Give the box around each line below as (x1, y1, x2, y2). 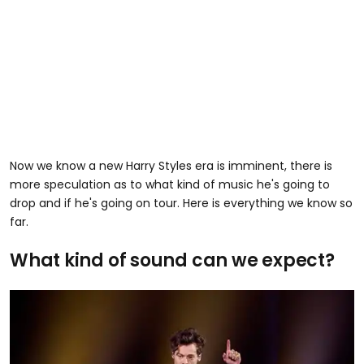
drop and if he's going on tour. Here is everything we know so (10, 195, 353, 212)
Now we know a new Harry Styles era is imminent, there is (10, 158, 332, 175)
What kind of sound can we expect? (10, 248, 335, 274)
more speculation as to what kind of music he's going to (10, 176, 330, 193)
